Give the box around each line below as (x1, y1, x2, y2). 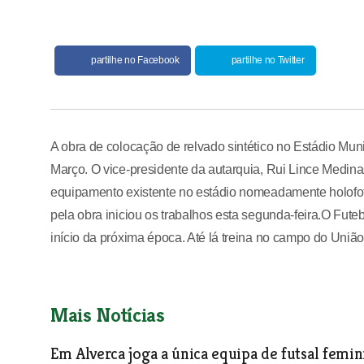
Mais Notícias (50, 302, 165, 327)
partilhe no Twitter (231, 54, 305, 66)
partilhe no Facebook (91, 54, 180, 66)
